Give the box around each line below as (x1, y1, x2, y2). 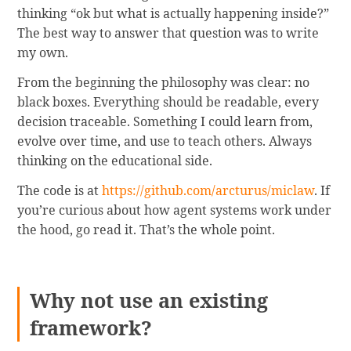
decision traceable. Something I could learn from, (17, 112, 313, 130)
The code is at (17, 181, 103, 199)
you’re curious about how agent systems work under (17, 201, 332, 219)
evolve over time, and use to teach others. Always (17, 132, 313, 150)
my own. (17, 44, 69, 62)
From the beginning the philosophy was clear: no (17, 73, 310, 91)
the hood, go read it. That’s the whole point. (17, 220, 276, 238)
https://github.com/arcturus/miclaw (102, 181, 315, 199)
